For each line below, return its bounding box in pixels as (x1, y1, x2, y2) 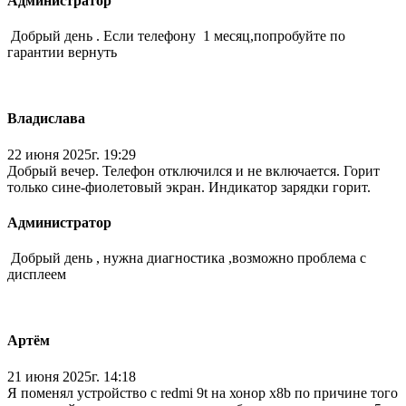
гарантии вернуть (7, 44, 121, 61)
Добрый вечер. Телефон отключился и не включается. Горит (7, 162, 380, 179)
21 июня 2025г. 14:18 (7, 368, 136, 384)
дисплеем (7, 266, 70, 283)
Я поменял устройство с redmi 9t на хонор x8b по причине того (7, 384, 398, 401)
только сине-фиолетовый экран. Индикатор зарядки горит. (7, 179, 371, 195)
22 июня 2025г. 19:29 (7, 146, 136, 162)
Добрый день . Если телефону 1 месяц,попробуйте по (7, 28, 345, 44)
